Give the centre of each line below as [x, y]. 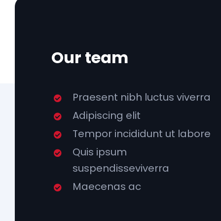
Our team [90, 57]
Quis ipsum [100, 152]
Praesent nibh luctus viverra [142, 97]
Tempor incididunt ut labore [142, 134]
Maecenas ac [107, 186]
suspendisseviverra [121, 168]
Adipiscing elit [107, 115]
